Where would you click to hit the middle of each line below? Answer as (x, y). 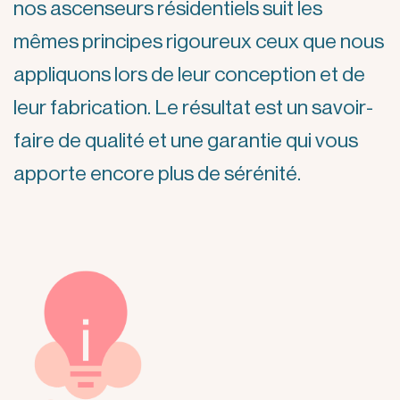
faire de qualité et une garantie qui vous (186, 140)
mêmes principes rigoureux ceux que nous (199, 41)
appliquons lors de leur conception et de (189, 74)
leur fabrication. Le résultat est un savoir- (193, 107)
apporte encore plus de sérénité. (157, 173)
